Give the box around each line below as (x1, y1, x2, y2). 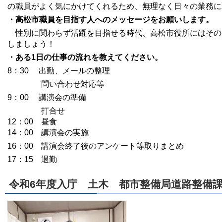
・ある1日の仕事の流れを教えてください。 (7, 53, 163, 61)
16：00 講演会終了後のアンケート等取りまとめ (7, 141, 184, 150)
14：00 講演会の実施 (7, 128, 89, 137)
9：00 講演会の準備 (7, 93, 86, 102)
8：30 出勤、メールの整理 (7, 66, 110, 75)
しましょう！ (7, 39, 55, 48)
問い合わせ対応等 (7, 79, 105, 88)
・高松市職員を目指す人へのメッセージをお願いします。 (7, 15, 214, 24)
